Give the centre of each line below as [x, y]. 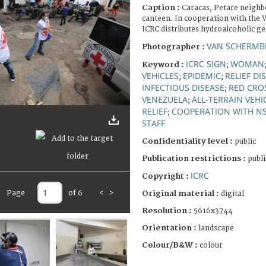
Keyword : [164, 64]
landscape [216, 228]
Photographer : [174, 47]
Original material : [181, 193]
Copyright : [166, 176]
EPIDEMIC [202, 75]
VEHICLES [160, 75]
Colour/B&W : [171, 245]
